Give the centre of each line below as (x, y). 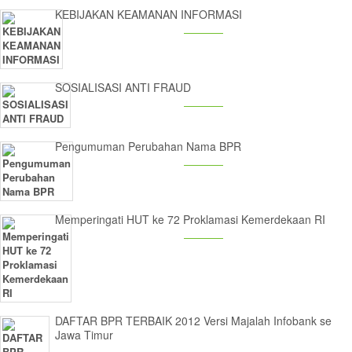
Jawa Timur (84, 335)
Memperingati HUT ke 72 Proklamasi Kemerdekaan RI (190, 219)
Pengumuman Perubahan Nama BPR (148, 146)
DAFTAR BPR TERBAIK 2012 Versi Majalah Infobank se (193, 321)
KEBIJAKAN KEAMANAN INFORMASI (148, 14)
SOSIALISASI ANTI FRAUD (123, 87)
